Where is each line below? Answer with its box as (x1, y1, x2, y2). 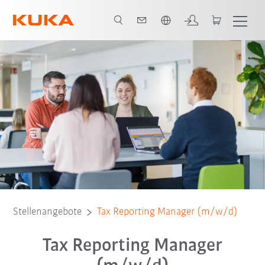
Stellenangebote (13, 206, 82, 218)
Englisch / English (25, 5, 115, 17)
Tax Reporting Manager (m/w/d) (97, 206, 238, 218)
